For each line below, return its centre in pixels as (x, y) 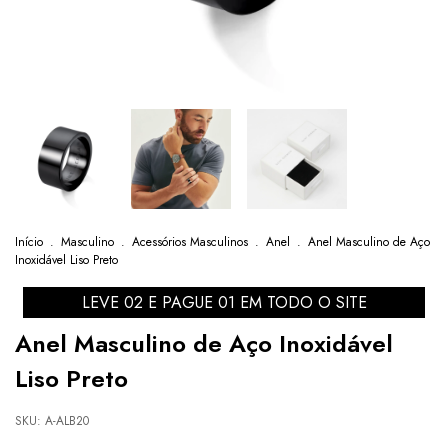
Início (29, 241)
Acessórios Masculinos (190, 241)
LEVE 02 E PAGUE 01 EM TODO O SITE (224, 302)
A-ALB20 (67, 420)
